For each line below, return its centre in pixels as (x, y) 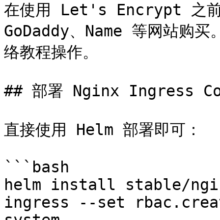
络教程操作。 (51, 52)
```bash (37, 167)
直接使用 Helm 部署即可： (103, 130)
